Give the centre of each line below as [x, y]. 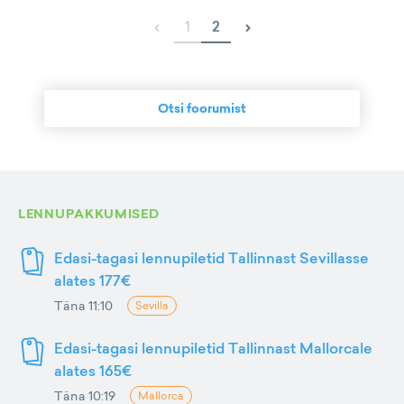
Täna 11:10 [83, 305]
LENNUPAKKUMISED [89, 214]
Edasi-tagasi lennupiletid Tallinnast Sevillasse [211, 258]
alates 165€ [93, 371]
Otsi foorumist [202, 108]
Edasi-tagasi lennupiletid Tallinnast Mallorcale [213, 348]
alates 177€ [92, 280]
